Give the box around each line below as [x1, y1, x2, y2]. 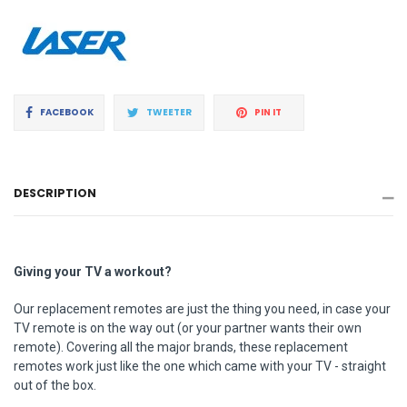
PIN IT [254, 104, 282, 119]
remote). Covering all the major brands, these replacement [14, 339, 348, 354]
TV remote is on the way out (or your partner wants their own [14, 320, 362, 335]
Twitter [190, 169, 224, 183]
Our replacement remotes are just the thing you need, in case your [14, 301, 391, 316]
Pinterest [281, 169, 323, 183]
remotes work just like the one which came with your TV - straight [14, 358, 386, 373]
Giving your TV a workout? [14, 263, 172, 279]
